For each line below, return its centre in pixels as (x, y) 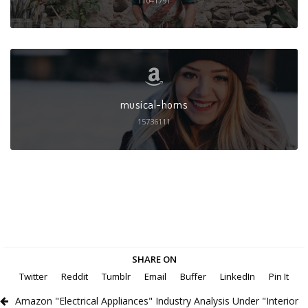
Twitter (33, 277)
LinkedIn (238, 277)
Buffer (193, 277)
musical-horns (154, 104)
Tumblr (116, 277)
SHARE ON (154, 260)
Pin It (279, 277)
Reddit (75, 277)
